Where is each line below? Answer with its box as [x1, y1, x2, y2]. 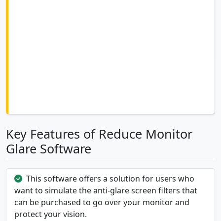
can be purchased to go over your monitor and [14, 197, 189, 208]
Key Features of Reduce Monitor [6, 125, 192, 143]
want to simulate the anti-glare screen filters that [14, 185, 197, 196]
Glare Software [6, 140, 91, 157]
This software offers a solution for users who [26, 173, 194, 184]
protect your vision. [14, 209, 87, 220]
